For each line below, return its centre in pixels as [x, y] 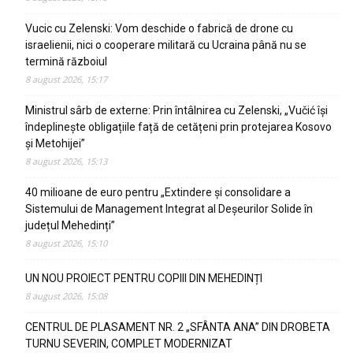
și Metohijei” [55, 143]
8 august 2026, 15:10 [66, 243]
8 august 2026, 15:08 [66, 296]
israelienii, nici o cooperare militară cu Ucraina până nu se [166, 45]
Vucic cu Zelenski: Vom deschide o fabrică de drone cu [159, 28]
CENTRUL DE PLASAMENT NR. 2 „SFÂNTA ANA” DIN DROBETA [178, 327]
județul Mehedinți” [70, 225]
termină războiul [66, 61]
